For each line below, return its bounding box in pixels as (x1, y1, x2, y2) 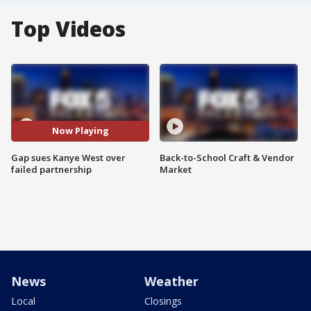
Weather (144, 272, 199, 289)
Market (160, 162, 192, 176)
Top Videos (11, 15, 126, 43)
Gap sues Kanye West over (11, 151, 126, 164)
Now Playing (51, 124, 109, 137)
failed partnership (11, 162, 92, 176)
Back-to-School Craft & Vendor (160, 151, 294, 164)
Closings (144, 294, 182, 308)
